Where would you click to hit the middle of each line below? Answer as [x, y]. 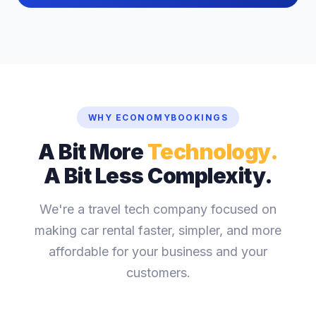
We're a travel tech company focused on [158, 209]
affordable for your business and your [158, 251]
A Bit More [93, 152]
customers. [158, 273]
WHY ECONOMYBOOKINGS [158, 117]
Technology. [212, 152]
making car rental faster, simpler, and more [158, 230]
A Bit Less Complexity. [158, 176]
